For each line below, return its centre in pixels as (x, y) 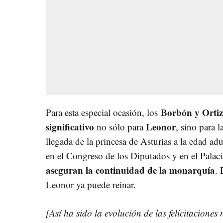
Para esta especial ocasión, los (102, 112)
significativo (70, 126)
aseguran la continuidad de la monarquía (130, 170)
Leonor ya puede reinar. (91, 184)
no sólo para (120, 126)
